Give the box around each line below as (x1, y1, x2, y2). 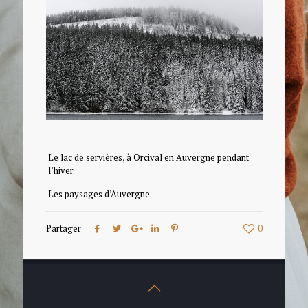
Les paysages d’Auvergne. (47, 188, 152, 201)
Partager (45, 222, 81, 235)
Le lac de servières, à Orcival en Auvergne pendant (47, 151, 249, 164)
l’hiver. (47, 164, 75, 177)
